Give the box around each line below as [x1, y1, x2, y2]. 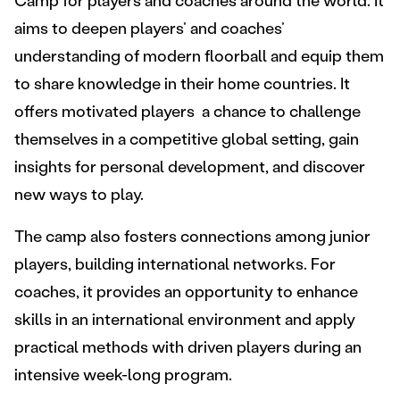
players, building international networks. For [14, 254, 336, 274]
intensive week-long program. [14, 365, 232, 385]
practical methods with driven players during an [14, 337, 362, 357]
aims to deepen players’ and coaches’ [14, 19, 285, 38]
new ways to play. [14, 185, 144, 204]
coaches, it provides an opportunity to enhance [14, 282, 358, 302]
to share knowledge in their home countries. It [14, 74, 350, 94]
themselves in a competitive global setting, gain [14, 129, 359, 149]
